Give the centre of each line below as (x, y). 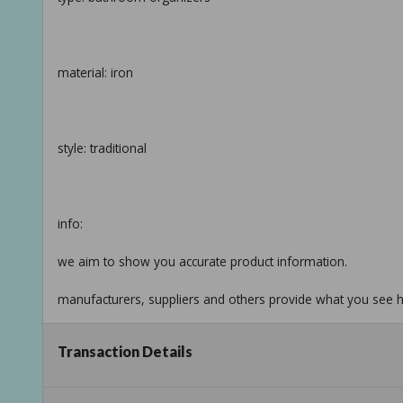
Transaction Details (125, 352)
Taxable (81, 371)
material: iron (95, 73)
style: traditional (102, 148)
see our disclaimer (110, 337)
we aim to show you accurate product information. (202, 262)
